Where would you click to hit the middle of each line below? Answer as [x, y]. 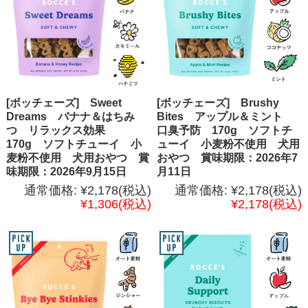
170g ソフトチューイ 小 [74, 144]
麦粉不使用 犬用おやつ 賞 [77, 157]
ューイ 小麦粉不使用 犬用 [229, 144]
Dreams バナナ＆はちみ [70, 116]
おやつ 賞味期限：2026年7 [228, 157]
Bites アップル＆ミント [225, 116]
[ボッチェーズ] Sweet [64, 102]
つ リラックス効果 [61, 130]
